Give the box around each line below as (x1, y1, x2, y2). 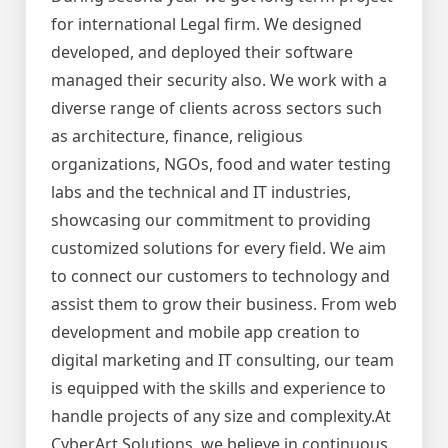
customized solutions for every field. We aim (51, 236, 386, 259)
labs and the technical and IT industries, (51, 180, 351, 203)
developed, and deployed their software (51, 40, 353, 63)
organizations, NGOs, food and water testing (51, 152, 391, 175)
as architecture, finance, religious (51, 124, 303, 147)
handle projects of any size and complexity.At (51, 404, 391, 427)
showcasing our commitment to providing (51, 208, 371, 231)
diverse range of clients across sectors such (51, 96, 382, 119)
